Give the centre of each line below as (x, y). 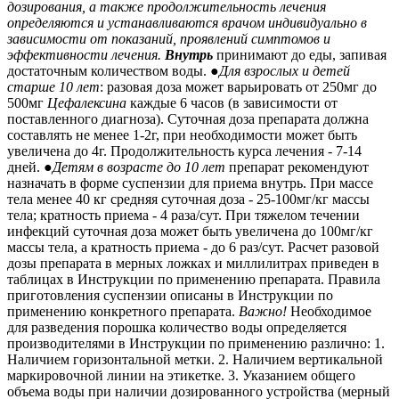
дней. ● (30, 167)
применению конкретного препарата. (123, 311)
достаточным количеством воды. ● (113, 70)
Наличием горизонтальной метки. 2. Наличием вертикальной (195, 359)
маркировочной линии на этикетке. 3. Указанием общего (181, 375)
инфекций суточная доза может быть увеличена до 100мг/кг (190, 231)
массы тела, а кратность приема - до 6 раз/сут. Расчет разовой (193, 247)
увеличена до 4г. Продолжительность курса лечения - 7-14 (184, 151)
